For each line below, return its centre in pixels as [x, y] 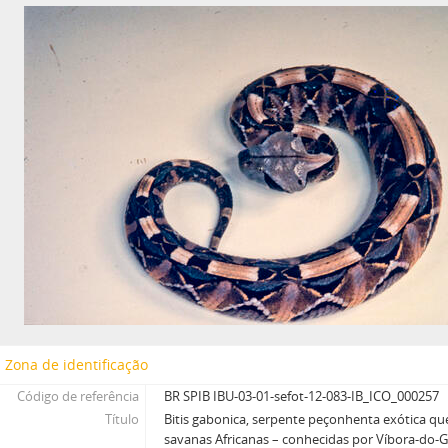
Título [122, 419]
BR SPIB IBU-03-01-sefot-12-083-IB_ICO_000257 [302, 396]
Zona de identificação [76, 364]
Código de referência [78, 396]
